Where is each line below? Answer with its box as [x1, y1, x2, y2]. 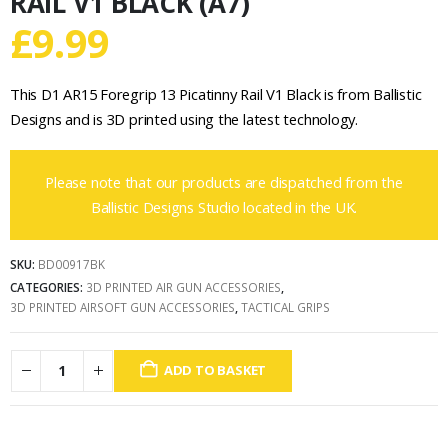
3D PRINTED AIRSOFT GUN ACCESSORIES [10, 299, 235, 316]
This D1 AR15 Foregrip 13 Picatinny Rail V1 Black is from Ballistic [10, 84, 422, 105]
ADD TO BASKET [163, 361, 267, 380]
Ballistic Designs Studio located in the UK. [90, 196, 358, 217]
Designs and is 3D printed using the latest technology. [10, 109, 358, 130]
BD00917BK [38, 255, 105, 272]
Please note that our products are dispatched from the [45, 171, 403, 192]
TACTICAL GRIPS [241, 299, 330, 316]
